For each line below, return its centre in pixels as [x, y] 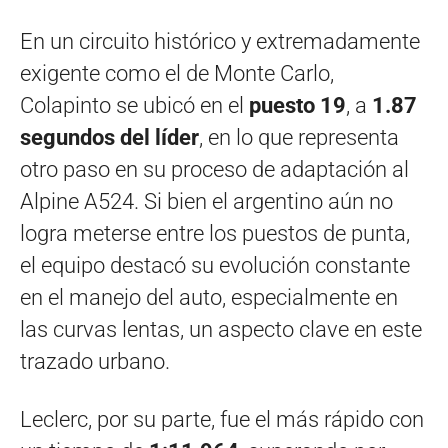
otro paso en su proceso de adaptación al [214, 170]
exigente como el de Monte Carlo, [177, 74]
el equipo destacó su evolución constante [215, 266]
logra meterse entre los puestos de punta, [215, 234]
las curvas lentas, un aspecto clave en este [221, 330]
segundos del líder [109, 138]
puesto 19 [297, 106]
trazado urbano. [95, 362]
